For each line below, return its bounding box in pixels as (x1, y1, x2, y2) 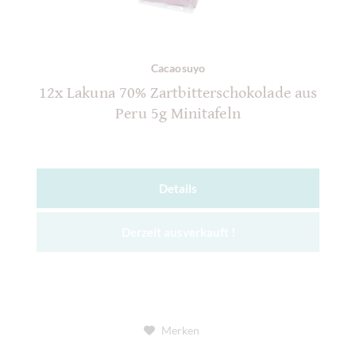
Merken (161, 323, 199, 338)
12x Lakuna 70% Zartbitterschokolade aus (38, 83, 318, 103)
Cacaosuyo (151, 61, 205, 75)
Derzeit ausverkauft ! (121, 225, 235, 240)
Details (158, 181, 198, 196)
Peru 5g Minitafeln (115, 104, 241, 123)
